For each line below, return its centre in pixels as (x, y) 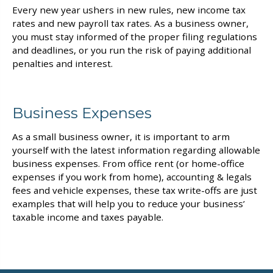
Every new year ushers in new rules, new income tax (129, 9)
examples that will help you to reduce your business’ (129, 203)
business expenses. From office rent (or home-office (128, 163)
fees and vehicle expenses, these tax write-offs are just (135, 190)
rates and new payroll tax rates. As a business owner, (130, 23)
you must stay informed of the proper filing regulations (135, 36)
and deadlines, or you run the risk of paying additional (132, 50)
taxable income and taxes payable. (88, 217)
